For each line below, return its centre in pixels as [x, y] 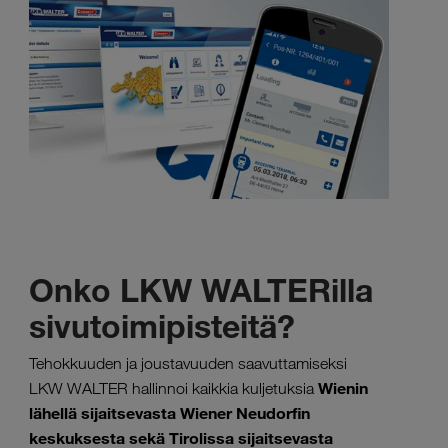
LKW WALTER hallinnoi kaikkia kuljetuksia [173, 389]
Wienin [343, 388]
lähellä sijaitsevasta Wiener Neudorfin [169, 413]
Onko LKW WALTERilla [201, 290]
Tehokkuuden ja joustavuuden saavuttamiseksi [188, 364]
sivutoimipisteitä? [162, 326]
